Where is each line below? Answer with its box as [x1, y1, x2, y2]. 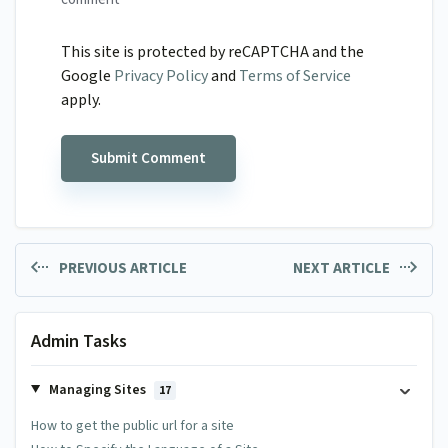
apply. [61, 89, 101, 112]
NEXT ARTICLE [292, 258, 393, 280]
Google [61, 65, 114, 88]
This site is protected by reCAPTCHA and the [61, 41, 364, 64]
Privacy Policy [114, 65, 208, 88]
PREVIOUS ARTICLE [55, 258, 187, 280]
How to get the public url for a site [31, 415, 234, 436]
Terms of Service [239, 65, 351, 88]
